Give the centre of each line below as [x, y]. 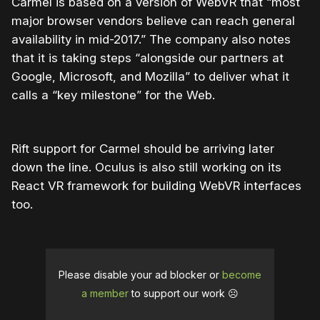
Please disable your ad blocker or [140, 275]
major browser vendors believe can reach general [153, 21]
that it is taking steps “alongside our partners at [147, 58]
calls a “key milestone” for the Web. [113, 95]
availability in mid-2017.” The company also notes [151, 40]
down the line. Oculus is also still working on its [146, 167]
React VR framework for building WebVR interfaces [156, 186]
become [242, 275]
